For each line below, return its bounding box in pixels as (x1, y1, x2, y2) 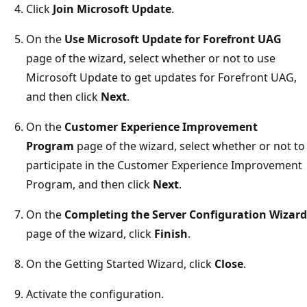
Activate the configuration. (26, 286, 164, 302)
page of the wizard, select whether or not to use (26, 50, 275, 66)
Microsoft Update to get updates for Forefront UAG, (26, 69, 297, 85)
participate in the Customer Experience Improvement (26, 157, 302, 173)
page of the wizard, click (26, 225, 154, 241)
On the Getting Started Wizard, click (26, 256, 214, 271)
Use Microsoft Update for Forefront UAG (64, 31, 282, 47)
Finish (154, 225, 188, 241)
